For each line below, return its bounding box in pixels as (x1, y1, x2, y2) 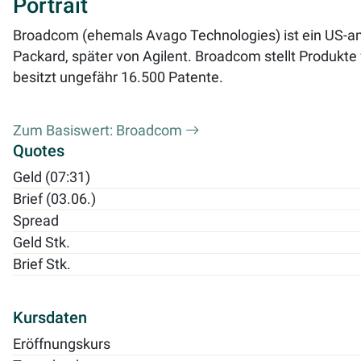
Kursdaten (13, 307, 87, 327)
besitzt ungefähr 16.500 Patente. (13, 68, 223, 85)
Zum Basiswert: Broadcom (13, 122, 185, 139)
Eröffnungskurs (13, 335, 110, 352)
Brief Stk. (13, 255, 71, 272)
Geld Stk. (13, 234, 70, 251)
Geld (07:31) (13, 168, 90, 185)
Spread (13, 212, 59, 229)
